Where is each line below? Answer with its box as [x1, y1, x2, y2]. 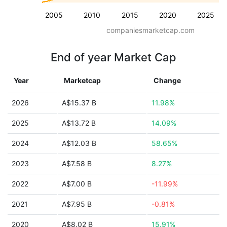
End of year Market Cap [51, 51, 176, 64]
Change [154, 76, 181, 85]
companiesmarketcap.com [106, 26, 195, 34]
